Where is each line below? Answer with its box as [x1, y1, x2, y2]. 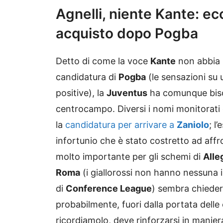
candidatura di [56, 71, 118, 82]
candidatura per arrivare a [65, 119, 177, 130]
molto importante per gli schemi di [56, 151, 203, 162]
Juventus [107, 87, 147, 98]
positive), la [56, 87, 107, 98]
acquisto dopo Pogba [56, 24, 198, 42]
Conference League [66, 183, 152, 194]
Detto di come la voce [56, 55, 150, 66]
